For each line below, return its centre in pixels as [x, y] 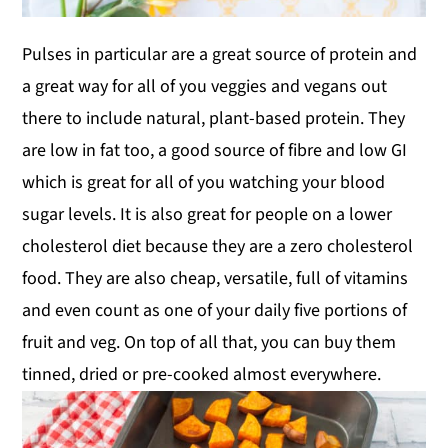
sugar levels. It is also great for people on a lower [207, 214]
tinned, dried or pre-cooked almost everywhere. [202, 374]
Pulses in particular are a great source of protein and [220, 54]
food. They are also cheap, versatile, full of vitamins [215, 278]
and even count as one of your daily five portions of [215, 310]
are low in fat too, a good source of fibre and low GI [215, 150]
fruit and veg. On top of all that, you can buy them [209, 342]
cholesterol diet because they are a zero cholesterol [218, 246]
